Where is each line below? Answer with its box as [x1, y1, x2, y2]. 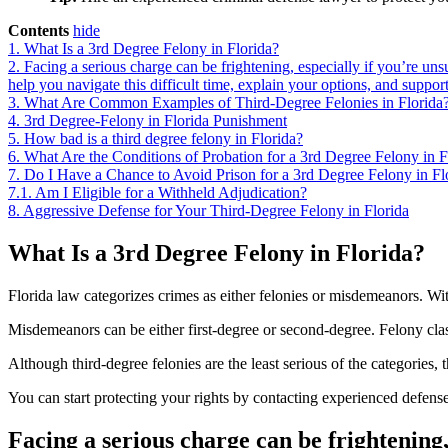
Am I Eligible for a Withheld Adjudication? [35, 183, 307, 201]
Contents [8, 21, 69, 39]
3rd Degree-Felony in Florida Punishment [24, 111, 287, 129]
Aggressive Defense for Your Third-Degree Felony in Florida [23, 201, 409, 219]
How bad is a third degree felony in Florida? [24, 129, 303, 147]
